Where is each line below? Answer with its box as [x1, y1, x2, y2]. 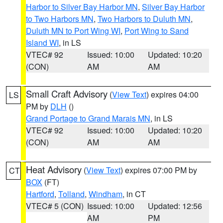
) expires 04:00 [146, 89, 199, 100]
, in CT [122, 188, 146, 200]
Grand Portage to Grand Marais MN [26, 112, 150, 124]
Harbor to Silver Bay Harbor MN [26, 1, 138, 12]
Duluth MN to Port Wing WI [26, 25, 120, 36]
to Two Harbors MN [26, 13, 94, 24]
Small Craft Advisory [26, 87, 108, 100]
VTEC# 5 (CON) [26, 200, 84, 212]
